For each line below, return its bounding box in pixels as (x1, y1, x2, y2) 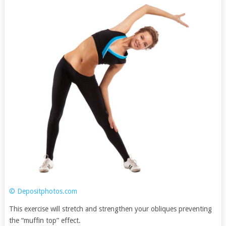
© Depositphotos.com (9, 187, 77, 195)
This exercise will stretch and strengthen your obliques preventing (9, 204, 212, 213)
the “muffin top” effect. (9, 216, 81, 224)
